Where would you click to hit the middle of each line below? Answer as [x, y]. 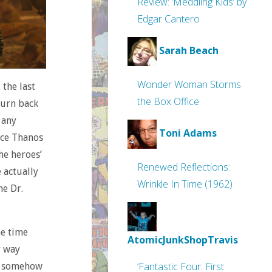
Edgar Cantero [168, 19]
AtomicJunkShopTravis [183, 240]
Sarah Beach [189, 51]
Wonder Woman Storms [189, 84]
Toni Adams [188, 133]
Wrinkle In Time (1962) [185, 184]
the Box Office [168, 101]
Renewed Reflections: [184, 167]
